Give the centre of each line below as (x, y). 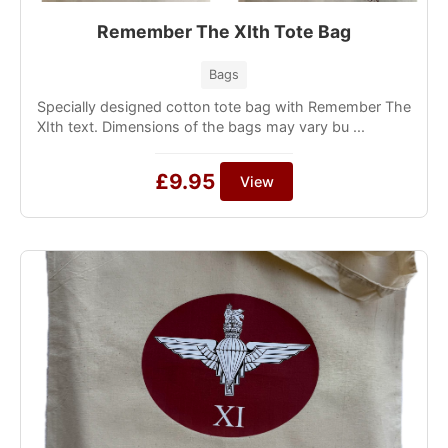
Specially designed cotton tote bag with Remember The (224, 106)
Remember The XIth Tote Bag (224, 31)
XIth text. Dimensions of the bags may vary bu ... (201, 126)
